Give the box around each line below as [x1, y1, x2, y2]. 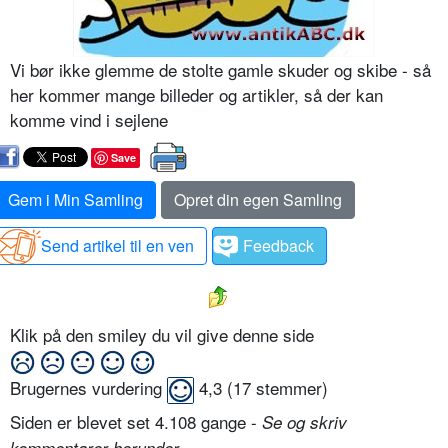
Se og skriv [262, 409, 347, 434]
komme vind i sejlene [10, 106, 168, 132]
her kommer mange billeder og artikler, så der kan [10, 81, 383, 107]
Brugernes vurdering [10, 374, 167, 400]
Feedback [243, 233, 314, 257]
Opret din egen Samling [174, 187, 342, 211]
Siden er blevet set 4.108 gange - [10, 408, 262, 434]
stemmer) [251, 374, 328, 400]
